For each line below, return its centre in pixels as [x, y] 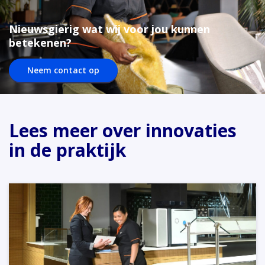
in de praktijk [67, 150]
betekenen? [40, 43]
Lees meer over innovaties [123, 131]
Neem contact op [63, 70]
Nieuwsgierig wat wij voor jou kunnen [109, 29]
